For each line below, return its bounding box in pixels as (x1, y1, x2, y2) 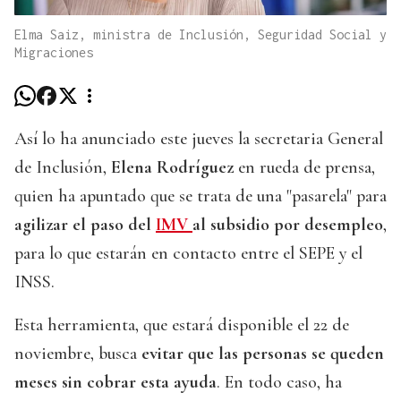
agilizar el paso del (14, 214, 156, 236)
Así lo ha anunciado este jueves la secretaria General (14, 128, 383, 150)
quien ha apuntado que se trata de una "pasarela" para (14, 185, 387, 208)
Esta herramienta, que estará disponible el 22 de (14, 314, 349, 337)
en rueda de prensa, (234, 157, 375, 179)
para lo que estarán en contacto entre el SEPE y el (14, 243, 363, 265)
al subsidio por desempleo (192, 214, 383, 236)
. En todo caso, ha (217, 371, 342, 394)
